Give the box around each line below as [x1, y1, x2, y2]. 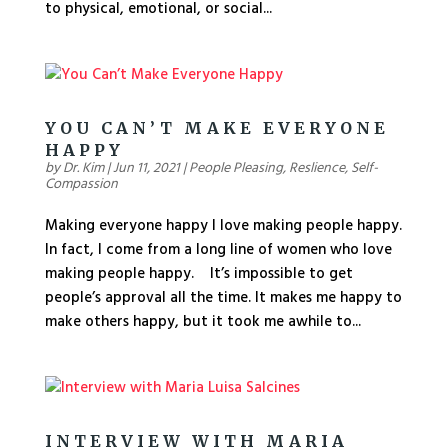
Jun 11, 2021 [112, 157, 180, 180]
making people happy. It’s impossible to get [44, 262, 353, 286]
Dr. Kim [62, 157, 104, 180]
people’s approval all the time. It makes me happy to [44, 286, 402, 310]
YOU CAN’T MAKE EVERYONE [44, 118, 389, 138]
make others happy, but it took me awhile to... [44, 310, 361, 334]
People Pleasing [188, 157, 283, 180]
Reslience [288, 157, 345, 180]
